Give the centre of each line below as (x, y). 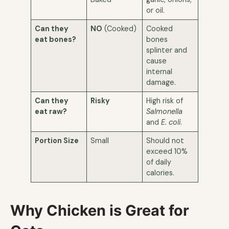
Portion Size (57, 140)
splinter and (167, 50)
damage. (161, 82)
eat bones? (56, 39)
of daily (159, 162)
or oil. (156, 10)
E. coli (171, 122)
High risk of (165, 100)
